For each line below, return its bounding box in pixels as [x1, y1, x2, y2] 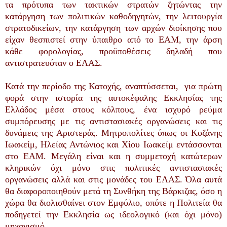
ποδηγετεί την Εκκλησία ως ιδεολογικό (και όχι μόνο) [5, 209, 222, 219]
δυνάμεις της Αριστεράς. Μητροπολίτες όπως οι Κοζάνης [5, 127, 222, 138]
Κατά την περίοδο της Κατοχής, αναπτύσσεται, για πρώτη [5, 81, 222, 91]
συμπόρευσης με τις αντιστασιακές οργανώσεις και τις [5, 116, 222, 126]
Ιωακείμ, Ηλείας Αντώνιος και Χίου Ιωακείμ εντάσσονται [5, 139, 222, 149]
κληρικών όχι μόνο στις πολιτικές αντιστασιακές [5, 162, 222, 173]
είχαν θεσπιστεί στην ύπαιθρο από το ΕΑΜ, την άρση [5, 34, 222, 45]
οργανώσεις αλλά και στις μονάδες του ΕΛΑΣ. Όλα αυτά [5, 174, 222, 184]
